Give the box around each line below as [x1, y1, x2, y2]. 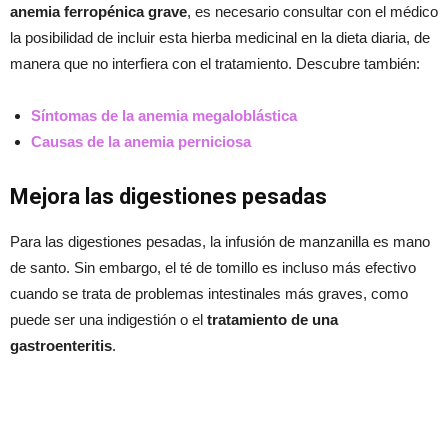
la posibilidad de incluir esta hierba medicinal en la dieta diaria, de [10, 28, 430, 46]
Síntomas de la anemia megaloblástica [31, 106, 297, 124]
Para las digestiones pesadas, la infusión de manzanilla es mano [10, 232, 430, 250]
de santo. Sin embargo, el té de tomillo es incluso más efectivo [10, 258, 416, 276]
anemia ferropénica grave [10, 2, 187, 20]
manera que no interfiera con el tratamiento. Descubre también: [10, 54, 420, 72]
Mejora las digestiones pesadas [10, 183, 327, 209]
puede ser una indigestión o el [10, 310, 203, 328]
